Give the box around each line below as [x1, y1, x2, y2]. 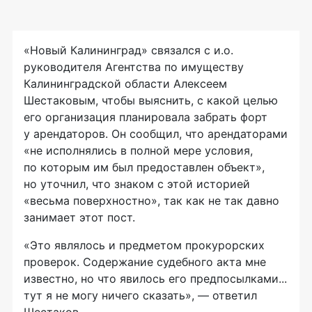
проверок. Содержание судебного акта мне [24, 255, 266, 270]
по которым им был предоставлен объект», [24, 160, 265, 175]
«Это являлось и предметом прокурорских [24, 238, 265, 253]
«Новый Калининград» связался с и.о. [24, 43, 233, 58]
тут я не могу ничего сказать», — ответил [24, 288, 257, 303]
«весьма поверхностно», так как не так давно [24, 194, 279, 208]
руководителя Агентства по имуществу [24, 60, 244, 75]
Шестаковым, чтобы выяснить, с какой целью [24, 93, 278, 108]
